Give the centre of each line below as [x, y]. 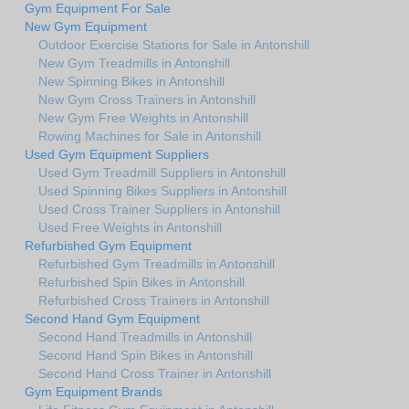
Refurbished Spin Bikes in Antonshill [142, 283]
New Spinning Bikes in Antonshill [131, 82]
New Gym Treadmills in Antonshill [134, 63]
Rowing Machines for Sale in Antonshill [150, 136]
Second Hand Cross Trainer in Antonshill [155, 374]
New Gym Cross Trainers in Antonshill [147, 100]
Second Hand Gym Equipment [112, 319]
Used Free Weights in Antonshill [130, 228]
